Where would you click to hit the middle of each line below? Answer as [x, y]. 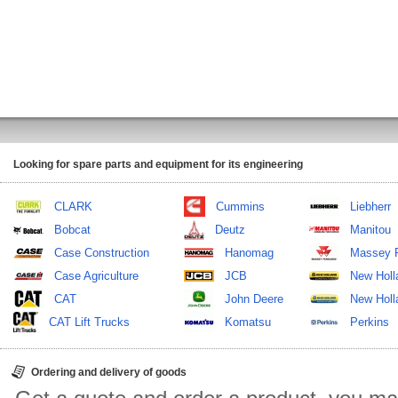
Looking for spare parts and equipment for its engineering [158, 164]
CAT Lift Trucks [89, 322]
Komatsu [248, 322]
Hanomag [249, 253]
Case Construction [102, 253]
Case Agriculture [96, 276]
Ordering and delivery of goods [109, 372]
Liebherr [370, 207]
